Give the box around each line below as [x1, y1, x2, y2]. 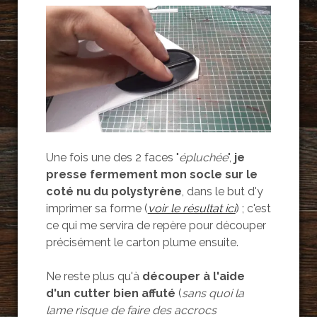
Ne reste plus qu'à [45, 270, 139, 284]
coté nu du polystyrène [45, 185, 182, 199]
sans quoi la [181, 287, 244, 301]
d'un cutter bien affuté [45, 287, 175, 301]
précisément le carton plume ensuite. [45, 236, 238, 250]
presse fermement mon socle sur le [45, 168, 258, 182]
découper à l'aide [139, 270, 245, 284]
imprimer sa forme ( [45, 202, 148, 216]
